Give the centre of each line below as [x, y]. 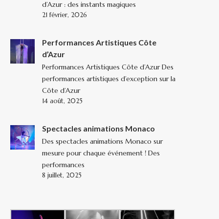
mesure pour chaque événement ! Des [101, 153]
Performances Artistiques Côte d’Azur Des [108, 67]
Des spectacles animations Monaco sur [102, 142]
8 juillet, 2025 [62, 175]
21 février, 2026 [65, 15]
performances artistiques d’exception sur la [109, 79]
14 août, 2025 [62, 101]
